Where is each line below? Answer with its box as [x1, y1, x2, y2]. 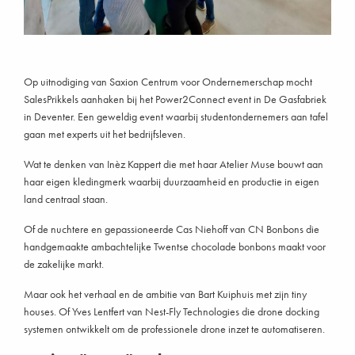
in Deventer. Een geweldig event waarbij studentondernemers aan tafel [24, 109, 328, 124]
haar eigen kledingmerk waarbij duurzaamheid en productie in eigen [24, 174, 319, 189]
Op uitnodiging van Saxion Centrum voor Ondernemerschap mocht [24, 74, 312, 89]
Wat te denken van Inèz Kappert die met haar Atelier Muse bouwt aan [24, 156, 323, 171]
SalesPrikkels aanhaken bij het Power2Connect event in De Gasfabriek [24, 91, 326, 106]
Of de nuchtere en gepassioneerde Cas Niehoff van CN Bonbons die [24, 221, 319, 236]
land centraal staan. [24, 191, 108, 206]
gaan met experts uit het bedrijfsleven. [24, 126, 185, 141]
